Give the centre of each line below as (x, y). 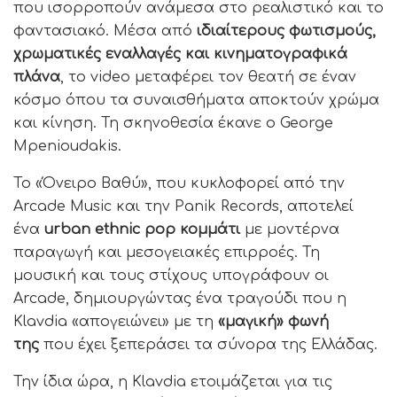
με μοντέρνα (290, 229)
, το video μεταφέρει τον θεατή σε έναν (208, 77)
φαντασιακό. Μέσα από (105, 31)
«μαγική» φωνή (271, 321)
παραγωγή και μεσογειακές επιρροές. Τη (167, 252)
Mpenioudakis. (67, 146)
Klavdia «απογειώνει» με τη (113, 321)
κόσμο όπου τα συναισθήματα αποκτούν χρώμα (196, 100)
